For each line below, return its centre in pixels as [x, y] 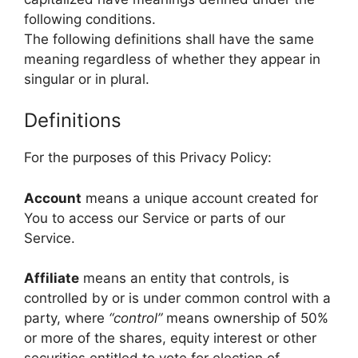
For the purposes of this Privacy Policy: [148, 157]
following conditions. [90, 19]
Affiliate [52, 278]
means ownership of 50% [245, 318]
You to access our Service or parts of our [155, 218]
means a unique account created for [200, 198]
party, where [66, 318]
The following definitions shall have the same [169, 39]
